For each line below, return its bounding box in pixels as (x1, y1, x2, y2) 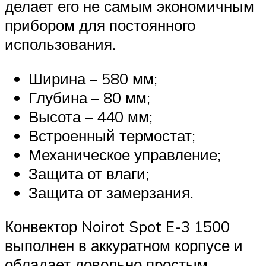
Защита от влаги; (28, 163, 149, 183)
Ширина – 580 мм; (28, 68, 157, 88)
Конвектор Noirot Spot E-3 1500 (5, 217, 230, 236)
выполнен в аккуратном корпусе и (5, 236, 243, 255)
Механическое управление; (28, 144, 221, 164)
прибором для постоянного (5, 15, 195, 35)
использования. (5, 34, 116, 54)
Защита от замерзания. (28, 182, 194, 202)
